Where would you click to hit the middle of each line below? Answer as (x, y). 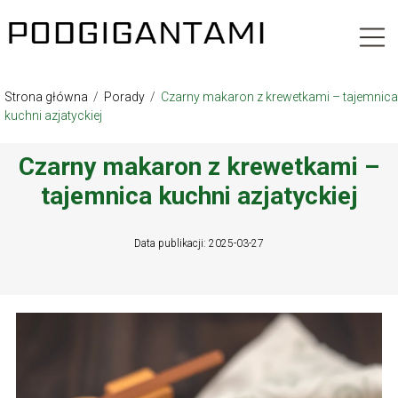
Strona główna (48, 97)
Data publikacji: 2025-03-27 (199, 244)
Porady (126, 97)
